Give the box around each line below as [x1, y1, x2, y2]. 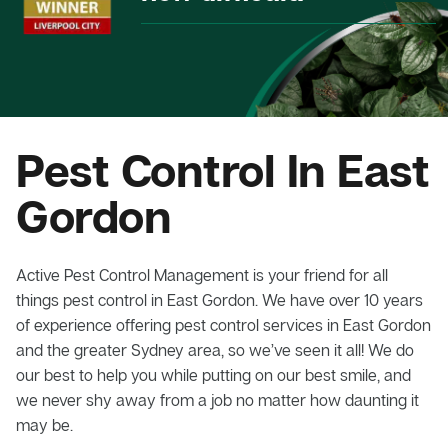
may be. [16, 414, 73, 435]
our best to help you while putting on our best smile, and [16, 364, 411, 385]
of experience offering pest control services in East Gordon [16, 314, 431, 335]
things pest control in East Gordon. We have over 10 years [16, 289, 423, 310]
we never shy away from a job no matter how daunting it [16, 389, 419, 410]
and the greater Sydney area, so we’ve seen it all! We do [16, 339, 414, 360]
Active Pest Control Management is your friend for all [16, 264, 388, 285]
